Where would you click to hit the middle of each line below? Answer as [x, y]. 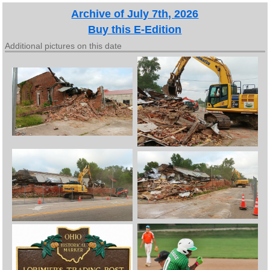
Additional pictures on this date [64, 46]
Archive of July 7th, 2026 [135, 14]
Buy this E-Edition [135, 29]
